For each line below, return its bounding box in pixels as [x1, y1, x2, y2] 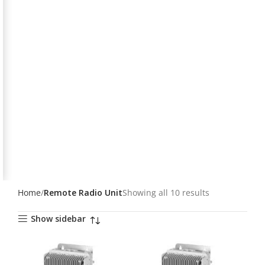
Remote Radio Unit [44, 187, 122, 198]
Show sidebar [31, 213, 86, 225]
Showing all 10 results [122, 187, 209, 198]
